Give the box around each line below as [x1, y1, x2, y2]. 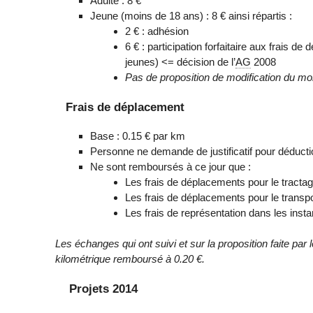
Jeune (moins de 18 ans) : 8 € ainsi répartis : [90, 9, 293, 22]
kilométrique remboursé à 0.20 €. [55, 253, 205, 265]
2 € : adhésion [125, 24, 189, 37]
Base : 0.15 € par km [90, 129, 186, 142]
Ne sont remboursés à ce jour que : [90, 160, 252, 173]
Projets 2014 [66, 282, 138, 296]
